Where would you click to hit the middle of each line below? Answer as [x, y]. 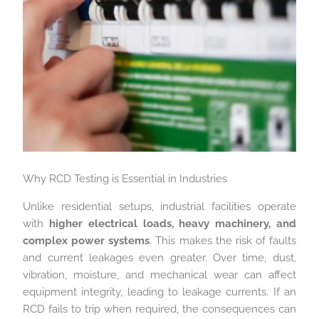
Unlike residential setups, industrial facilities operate [159, 206]
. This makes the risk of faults [223, 240]
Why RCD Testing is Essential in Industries [125, 179]
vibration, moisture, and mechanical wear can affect [159, 274]
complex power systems [87, 240]
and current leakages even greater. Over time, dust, [159, 257]
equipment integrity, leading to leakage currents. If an [159, 292]
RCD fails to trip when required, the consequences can [159, 309]
